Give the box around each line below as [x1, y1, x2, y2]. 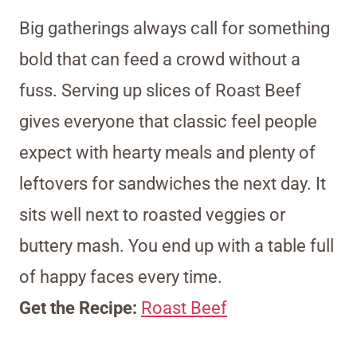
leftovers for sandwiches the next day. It [19, 173, 326, 194]
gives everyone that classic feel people [19, 111, 317, 131]
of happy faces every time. [19, 266, 222, 287]
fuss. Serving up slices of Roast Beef [19, 80, 301, 100]
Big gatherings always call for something [19, 18, 330, 38]
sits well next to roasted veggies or [19, 204, 285, 225]
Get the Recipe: [19, 297, 141, 318]
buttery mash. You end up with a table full [19, 235, 334, 256]
